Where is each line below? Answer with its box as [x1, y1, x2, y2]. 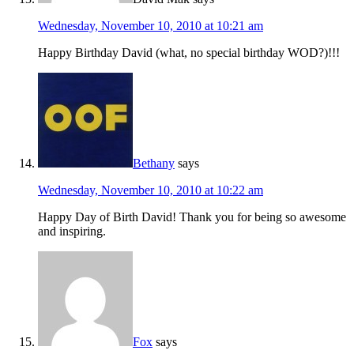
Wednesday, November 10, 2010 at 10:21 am [38, 19, 263, 33]
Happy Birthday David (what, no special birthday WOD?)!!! [38, 46, 340, 60]
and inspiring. [38, 224, 106, 239]
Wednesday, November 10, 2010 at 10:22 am [38, 183, 263, 198]
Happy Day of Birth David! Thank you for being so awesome [38, 210, 346, 224]
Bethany [133, 156, 175, 171]
